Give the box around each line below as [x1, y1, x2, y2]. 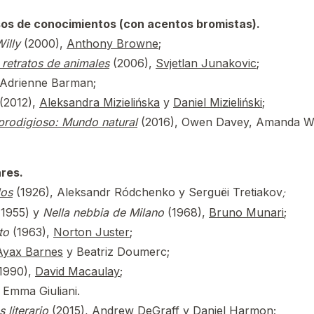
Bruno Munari [209, 205, 284, 219]
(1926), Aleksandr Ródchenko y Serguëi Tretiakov [16, 185, 282, 199]
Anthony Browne [67, 36, 158, 50]
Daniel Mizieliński [173, 95, 262, 109]
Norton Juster [53, 225, 130, 239]
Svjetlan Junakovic [156, 56, 257, 70]
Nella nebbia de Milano [43, 205, 164, 219]
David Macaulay [35, 264, 120, 278]
